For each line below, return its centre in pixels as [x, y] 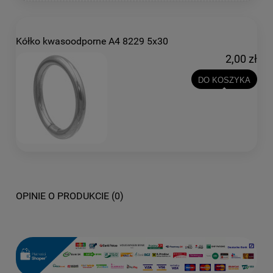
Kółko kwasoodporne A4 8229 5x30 [92, 41]
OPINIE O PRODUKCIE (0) [70, 196]
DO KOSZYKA [224, 80]
